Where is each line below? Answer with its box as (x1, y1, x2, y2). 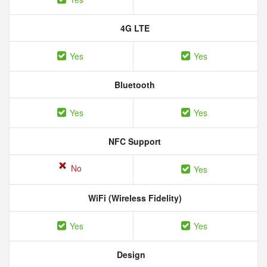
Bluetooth (112, 79, 155, 91)
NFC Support (106, 135, 161, 147)
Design (114, 249, 145, 260)
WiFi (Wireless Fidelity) (85, 192, 182, 204)
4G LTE (117, 22, 150, 34)
